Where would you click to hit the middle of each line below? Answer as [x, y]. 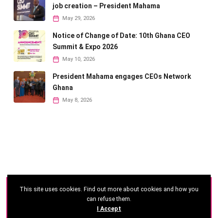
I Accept [109, 209]
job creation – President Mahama [106, 6]
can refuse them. [109, 199]
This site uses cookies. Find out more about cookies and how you [109, 189]
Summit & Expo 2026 [85, 47]
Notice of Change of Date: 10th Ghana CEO [121, 36]
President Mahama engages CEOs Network [122, 77]
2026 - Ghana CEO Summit [85, 191]
